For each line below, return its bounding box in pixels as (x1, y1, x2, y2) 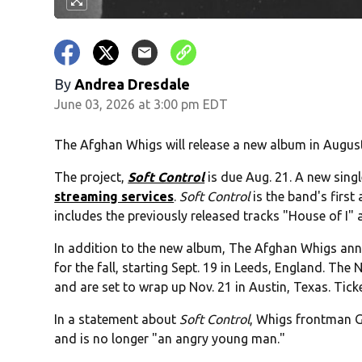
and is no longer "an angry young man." (54, 331, 286, 347)
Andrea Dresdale (74, 76, 191, 93)
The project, (54, 170, 125, 185)
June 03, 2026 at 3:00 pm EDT (54, 97, 229, 112)
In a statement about (54, 312, 180, 327)
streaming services (54, 189, 175, 204)
